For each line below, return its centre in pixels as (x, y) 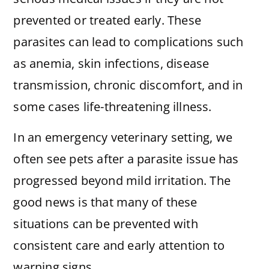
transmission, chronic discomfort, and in (128, 85)
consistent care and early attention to (119, 245)
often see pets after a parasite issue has (126, 159)
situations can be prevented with (106, 223)
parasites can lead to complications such (128, 42)
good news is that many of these (105, 202)
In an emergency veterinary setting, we (123, 137)
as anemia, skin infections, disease (111, 64)
